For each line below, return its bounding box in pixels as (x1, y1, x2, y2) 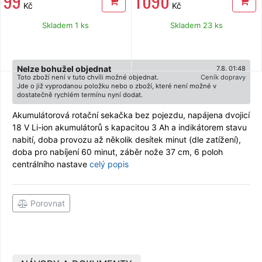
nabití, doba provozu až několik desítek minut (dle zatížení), (12, 134, 241, 144)
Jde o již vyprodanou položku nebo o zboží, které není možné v (17, 81, 216, 90)
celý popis (89, 158, 129, 169)
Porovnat (28, 198, 65, 208)
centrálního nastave (12, 158, 87, 169)
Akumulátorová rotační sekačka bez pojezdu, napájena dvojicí (12, 109, 250, 120)
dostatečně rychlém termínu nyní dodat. (17, 90, 143, 99)
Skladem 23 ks (170, 20, 223, 30)
